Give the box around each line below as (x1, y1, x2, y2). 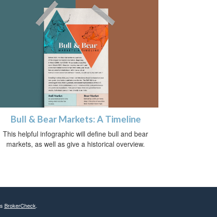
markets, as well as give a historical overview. (6, 139, 145, 149)
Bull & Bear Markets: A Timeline (10, 114, 141, 125)
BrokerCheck (4, 201, 36, 210)
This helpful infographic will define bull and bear (3, 129, 148, 139)
